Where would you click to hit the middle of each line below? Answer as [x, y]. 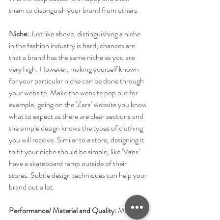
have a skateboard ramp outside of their [69, 164]
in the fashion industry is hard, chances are [73, 46]
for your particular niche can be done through [77, 81]
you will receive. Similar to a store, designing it [77, 140]
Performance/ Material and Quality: [63, 211]
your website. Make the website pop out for [74, 93]
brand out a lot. [32, 187]
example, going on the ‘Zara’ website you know [79, 105]
